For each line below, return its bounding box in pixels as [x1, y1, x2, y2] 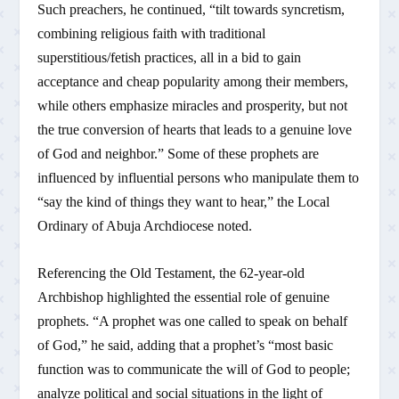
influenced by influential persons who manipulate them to [37, 170, 360, 186]
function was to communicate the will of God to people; [37, 362, 351, 378]
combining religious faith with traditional [37, 26, 266, 42]
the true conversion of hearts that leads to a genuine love [37, 122, 353, 138]
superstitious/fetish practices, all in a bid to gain [37, 50, 302, 66]
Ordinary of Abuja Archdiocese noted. [37, 218, 253, 234]
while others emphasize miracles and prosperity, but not [37, 98, 348, 114]
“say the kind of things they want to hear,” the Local [37, 194, 330, 210]
